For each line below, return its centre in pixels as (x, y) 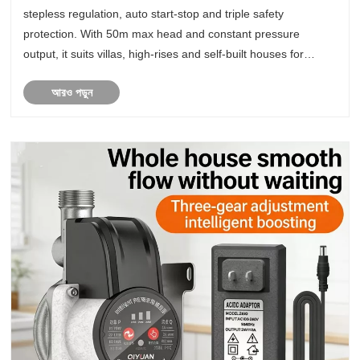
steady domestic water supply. (100, 74)
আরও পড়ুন (72, 92)
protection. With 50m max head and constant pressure (162, 33)
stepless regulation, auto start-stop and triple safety (154, 13)
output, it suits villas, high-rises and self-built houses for (164, 53)
